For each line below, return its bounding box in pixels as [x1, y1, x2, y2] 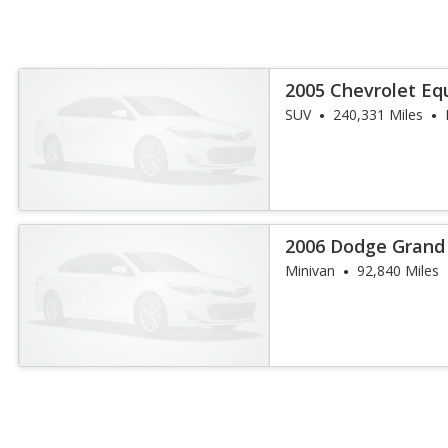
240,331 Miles [333, 105, 424, 124]
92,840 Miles [357, 261, 440, 280]
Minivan [285, 261, 336, 280]
